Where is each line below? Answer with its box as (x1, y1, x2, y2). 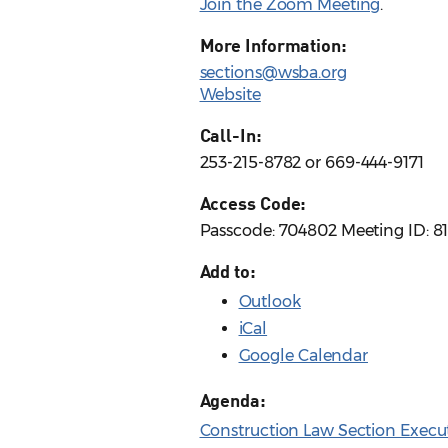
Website (199, 85, 261, 105)
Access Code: (199, 192, 307, 215)
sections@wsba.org (199, 63, 347, 83)
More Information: (199, 34, 347, 57)
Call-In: (199, 124, 262, 147)
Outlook (238, 292, 301, 312)
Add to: (199, 260, 256, 283)
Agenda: (199, 389, 266, 412)
